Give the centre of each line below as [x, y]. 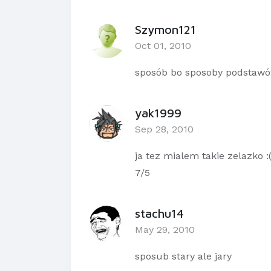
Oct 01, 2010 [163, 46]
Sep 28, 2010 [164, 129]
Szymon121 [165, 30]
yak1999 [158, 113]
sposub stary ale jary [183, 256]
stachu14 [159, 214]
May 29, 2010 [165, 230]
